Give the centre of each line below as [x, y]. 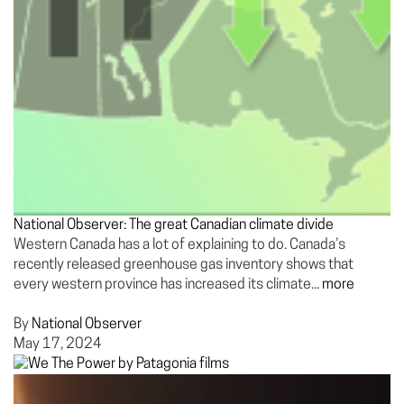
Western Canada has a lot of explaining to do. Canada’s [179, 245]
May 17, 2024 [58, 344]
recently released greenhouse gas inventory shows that [184, 265]
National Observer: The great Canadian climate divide [174, 225]
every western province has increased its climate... [168, 285]
